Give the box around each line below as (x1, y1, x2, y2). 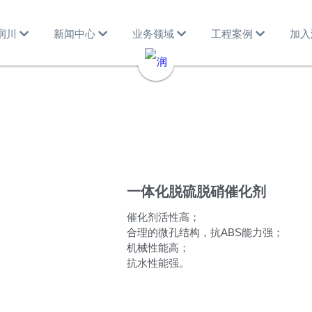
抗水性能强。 (127, 257, 189, 269)
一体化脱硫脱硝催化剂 (127, 184, 266, 199)
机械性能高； (127, 242, 189, 253)
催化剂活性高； (127, 211, 200, 223)
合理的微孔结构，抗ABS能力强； (127, 226, 283, 238)
